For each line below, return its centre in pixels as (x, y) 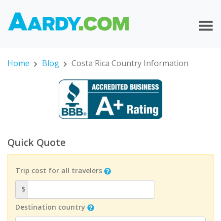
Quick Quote (37, 143)
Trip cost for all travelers (59, 170)
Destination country (50, 207)
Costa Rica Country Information (130, 63)
